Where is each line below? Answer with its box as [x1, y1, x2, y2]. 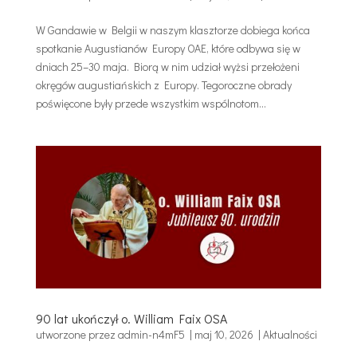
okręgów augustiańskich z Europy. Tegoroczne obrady [35, 76, 292, 92]
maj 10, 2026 [194, 327, 253, 343]
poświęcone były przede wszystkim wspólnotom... [35, 95, 266, 111]
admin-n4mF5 [117, 327, 185, 343]
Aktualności [262, 327, 317, 343]
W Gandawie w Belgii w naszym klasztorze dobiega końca [35, 22, 310, 37]
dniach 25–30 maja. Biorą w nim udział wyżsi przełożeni [35, 58, 300, 74]
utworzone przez [35, 327, 118, 343]
